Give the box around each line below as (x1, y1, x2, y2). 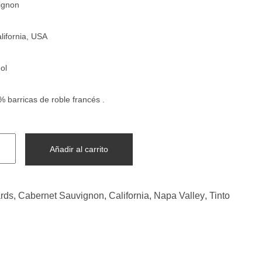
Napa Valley (153, 190, 205, 201)
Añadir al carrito (49, 144, 108, 154)
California (108, 190, 149, 201)
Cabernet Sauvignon (18, 190, 104, 201)
